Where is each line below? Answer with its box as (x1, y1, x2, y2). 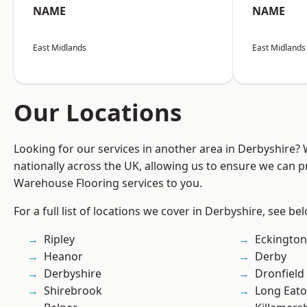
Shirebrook (44, 283, 102, 299)
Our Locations (14, 96, 182, 129)
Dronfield (255, 266, 304, 282)
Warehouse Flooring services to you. (14, 175, 202, 191)
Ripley (44, 232, 75, 247)
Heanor (44, 249, 83, 265)
